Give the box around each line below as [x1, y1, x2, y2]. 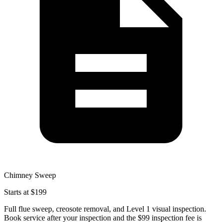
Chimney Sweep [4, 170, 56, 179]
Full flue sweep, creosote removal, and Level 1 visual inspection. [4, 204, 206, 213]
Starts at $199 [4, 187, 47, 196]
